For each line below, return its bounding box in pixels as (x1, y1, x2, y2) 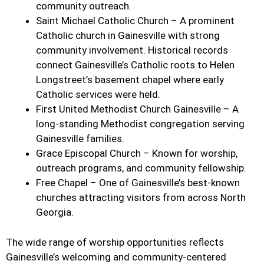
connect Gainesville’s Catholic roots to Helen (36, 59, 235, 71)
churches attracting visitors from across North (36, 192, 246, 204)
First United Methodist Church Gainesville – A (36, 103, 239, 115)
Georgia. (36, 206, 74, 219)
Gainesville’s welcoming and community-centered (6, 250, 226, 263)
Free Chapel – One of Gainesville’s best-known (36, 177, 240, 189)
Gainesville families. (36, 133, 124, 145)
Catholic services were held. (36, 88, 160, 101)
